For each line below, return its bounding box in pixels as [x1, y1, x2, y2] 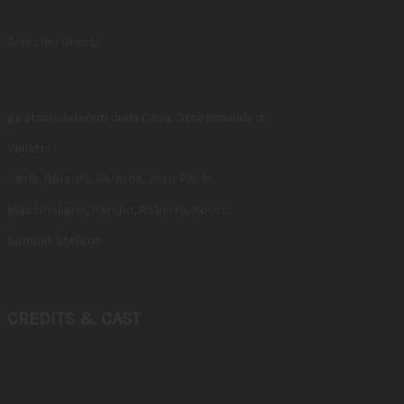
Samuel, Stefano [7, 233, 102, 248]
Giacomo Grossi [7, 34, 99, 50]
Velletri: [7, 141, 50, 156]
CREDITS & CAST [7, 308, 141, 329]
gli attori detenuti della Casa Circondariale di [7, 110, 265, 125]
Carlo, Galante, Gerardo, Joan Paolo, [7, 171, 215, 187]
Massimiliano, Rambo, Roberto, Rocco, [7, 202, 232, 217]
